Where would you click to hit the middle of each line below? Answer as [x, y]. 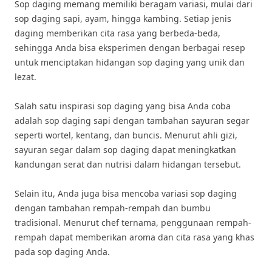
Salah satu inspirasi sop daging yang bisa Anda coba [123, 106]
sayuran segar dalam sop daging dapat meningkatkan [125, 150]
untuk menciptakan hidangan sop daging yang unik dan [130, 62]
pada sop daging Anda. [62, 252]
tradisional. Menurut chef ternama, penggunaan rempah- [133, 223]
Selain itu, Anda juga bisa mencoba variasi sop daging [126, 193]
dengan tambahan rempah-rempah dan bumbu [113, 208]
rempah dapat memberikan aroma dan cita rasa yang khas [134, 237]
